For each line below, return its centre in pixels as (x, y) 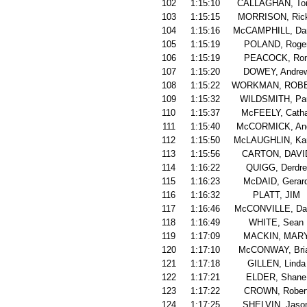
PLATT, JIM (276, 195)
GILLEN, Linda (276, 263)
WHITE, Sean (276, 222)
